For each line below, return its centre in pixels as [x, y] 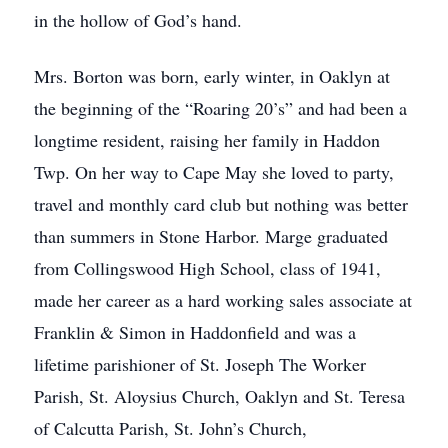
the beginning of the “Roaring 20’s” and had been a [220, 108]
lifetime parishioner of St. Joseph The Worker [200, 364]
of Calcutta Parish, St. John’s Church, [170, 428]
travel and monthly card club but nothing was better [221, 204]
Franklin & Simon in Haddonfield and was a [195, 332]
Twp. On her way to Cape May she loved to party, [214, 172]
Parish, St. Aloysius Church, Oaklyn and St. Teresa [219, 396]
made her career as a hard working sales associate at [223, 300]
